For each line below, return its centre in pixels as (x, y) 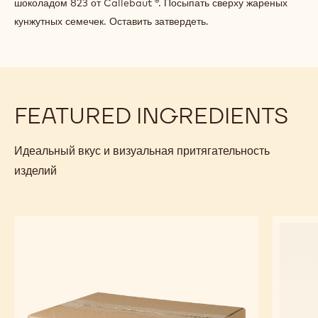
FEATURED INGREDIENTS (151, 116)
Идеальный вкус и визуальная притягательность (142, 151)
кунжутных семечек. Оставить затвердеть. (111, 22)
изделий (35, 171)
